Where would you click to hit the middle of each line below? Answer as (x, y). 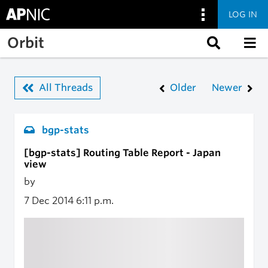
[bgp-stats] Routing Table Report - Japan (122, 153)
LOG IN (243, 14)
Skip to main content (56, 35)
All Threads (66, 88)
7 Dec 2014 (50, 201)
